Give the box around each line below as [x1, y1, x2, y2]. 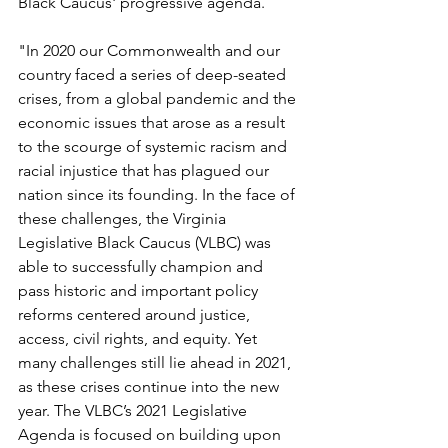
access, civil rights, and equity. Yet [18, 328, 261, 348]
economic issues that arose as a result [18, 112, 289, 132]
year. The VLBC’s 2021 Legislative [18, 400, 251, 420]
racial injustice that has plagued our [18, 160, 273, 180]
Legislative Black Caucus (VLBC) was [18, 232, 275, 252]
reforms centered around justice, [18, 304, 254, 324]
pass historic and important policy [18, 280, 262, 300]
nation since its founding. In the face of [18, 184, 299, 204]
